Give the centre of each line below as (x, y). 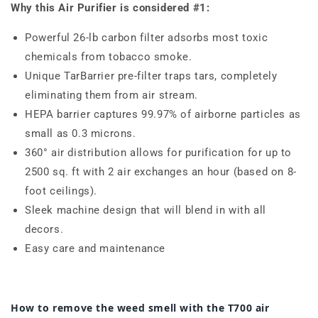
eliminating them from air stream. (111, 95)
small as (49, 133)
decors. (44, 229)
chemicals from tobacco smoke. (109, 56)
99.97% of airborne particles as (221, 114)
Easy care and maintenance (95, 248)
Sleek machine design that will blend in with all (146, 210)
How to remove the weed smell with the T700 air (140, 307)
